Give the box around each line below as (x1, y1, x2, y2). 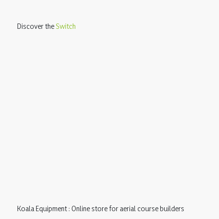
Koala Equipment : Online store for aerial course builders (17, 203, 184, 213)
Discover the (17, 21, 56, 31)
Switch (56, 21, 76, 31)
